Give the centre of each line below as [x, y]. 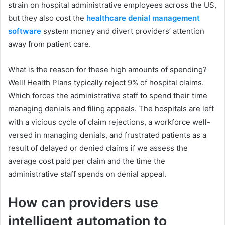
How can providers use [83, 203]
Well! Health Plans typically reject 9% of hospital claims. [106, 83]
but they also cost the [47, 18]
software [25, 31]
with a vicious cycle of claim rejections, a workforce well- [109, 122]
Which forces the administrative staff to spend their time [108, 96]
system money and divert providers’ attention [123, 31]
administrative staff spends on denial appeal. [87, 174]
